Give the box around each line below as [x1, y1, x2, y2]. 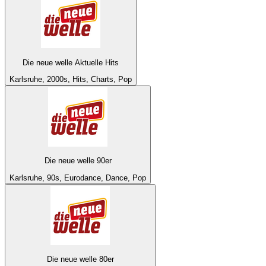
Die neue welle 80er [46, 254, 114, 264]
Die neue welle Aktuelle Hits [23, 58, 119, 67]
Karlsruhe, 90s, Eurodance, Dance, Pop [9, 173, 146, 182]
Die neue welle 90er [44, 156, 112, 166]
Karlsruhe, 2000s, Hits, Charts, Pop [9, 74, 132, 84]
